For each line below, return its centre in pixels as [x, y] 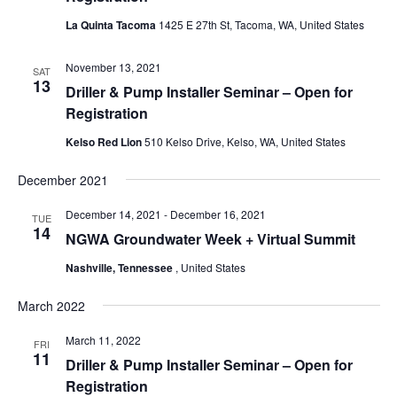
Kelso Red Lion [105, 141]
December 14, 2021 [113, 214]
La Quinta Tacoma [112, 24]
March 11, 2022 [103, 339]
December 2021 [62, 179]
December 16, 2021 [218, 214]
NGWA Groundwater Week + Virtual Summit [210, 238]
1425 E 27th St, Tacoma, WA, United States [261, 24]
